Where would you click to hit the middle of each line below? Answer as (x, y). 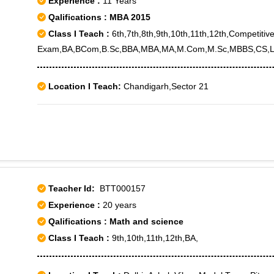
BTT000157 (120, 188)
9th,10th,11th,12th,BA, (154, 238)
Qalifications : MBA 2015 (98, 17)
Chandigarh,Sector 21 (165, 86)
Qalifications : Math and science (115, 221)
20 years (120, 205)
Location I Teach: (85, 86)
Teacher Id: (72, 188)
